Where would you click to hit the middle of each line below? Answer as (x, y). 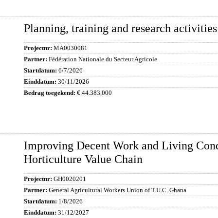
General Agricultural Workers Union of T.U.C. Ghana (118, 190)
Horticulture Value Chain (83, 159)
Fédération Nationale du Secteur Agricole (103, 59)
